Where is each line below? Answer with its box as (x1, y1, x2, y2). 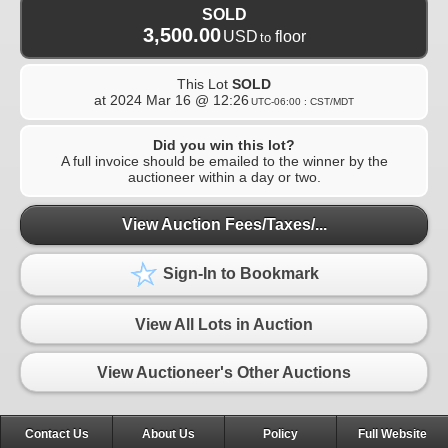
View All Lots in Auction (135, 315, 313, 333)
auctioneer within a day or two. (127, 168, 321, 185)
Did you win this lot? (153, 136, 295, 153)
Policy (263, 427, 298, 442)
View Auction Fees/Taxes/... (121, 216, 327, 234)
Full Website (358, 427, 427, 442)
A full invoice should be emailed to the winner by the (60, 152, 388, 169)
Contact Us (24, 427, 89, 442)
